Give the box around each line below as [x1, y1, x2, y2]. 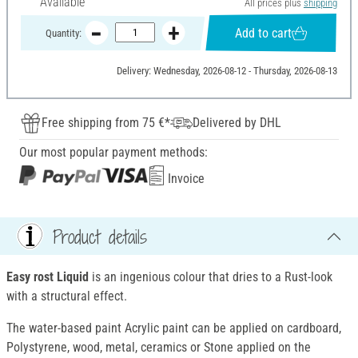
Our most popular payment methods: [19, 145, 208, 161]
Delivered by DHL [193, 115, 281, 131]
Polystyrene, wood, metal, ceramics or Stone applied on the [6, 340, 311, 356]
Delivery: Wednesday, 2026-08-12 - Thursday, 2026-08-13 [116, 65, 337, 78]
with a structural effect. [6, 288, 127, 304]
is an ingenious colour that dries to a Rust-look [89, 269, 332, 285]
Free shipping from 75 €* [42, 115, 170, 131]
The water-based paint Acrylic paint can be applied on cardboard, [6, 320, 341, 336]
